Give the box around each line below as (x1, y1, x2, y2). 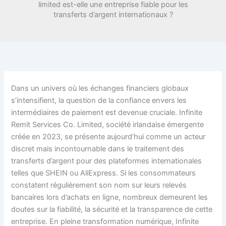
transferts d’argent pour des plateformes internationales (11, 156, 202, 165)
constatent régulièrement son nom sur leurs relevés (11, 180, 187, 190)
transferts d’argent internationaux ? (53, 10, 173, 19)
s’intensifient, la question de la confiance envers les (11, 95, 187, 105)
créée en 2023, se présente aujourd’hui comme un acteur (11, 132, 206, 141)
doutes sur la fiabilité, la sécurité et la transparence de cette (11, 204, 213, 214)
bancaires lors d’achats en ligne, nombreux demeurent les (11, 192, 208, 202)
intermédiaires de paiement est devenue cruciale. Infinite (11, 107, 203, 117)
